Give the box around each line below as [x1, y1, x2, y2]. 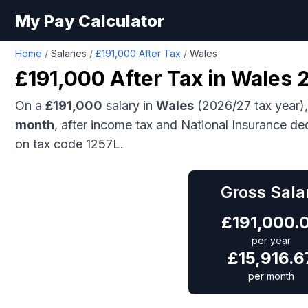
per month [247, 270, 294, 282]
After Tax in [105, 66, 231, 91]
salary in [102, 98, 156, 113]
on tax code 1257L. [15, 137, 124, 151]
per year [251, 234, 291, 246]
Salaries [51, 47, 87, 59]
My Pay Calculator [15, 10, 164, 31]
